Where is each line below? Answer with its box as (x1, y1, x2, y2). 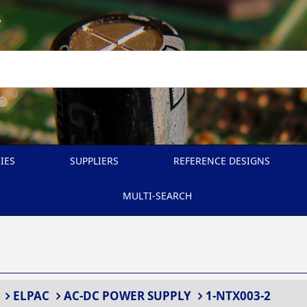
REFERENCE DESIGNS (173, 154, 270, 167)
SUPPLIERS (70, 154, 119, 167)
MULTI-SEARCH (122, 189, 192, 202)
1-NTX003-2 (206, 288, 271, 304)
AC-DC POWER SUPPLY (64, 288, 191, 304)
